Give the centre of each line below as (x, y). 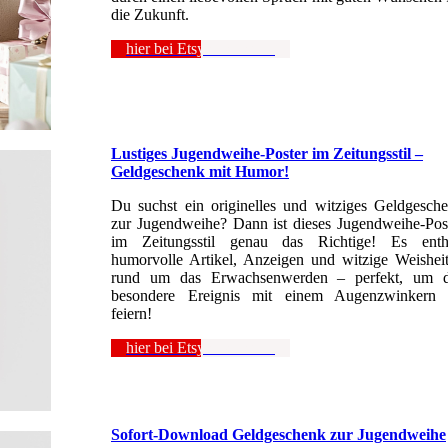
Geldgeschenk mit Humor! (200, 172)
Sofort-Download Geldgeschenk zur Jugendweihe (278, 435)
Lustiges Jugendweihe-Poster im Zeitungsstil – (267, 154)
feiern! (131, 314)
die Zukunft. (150, 15)
